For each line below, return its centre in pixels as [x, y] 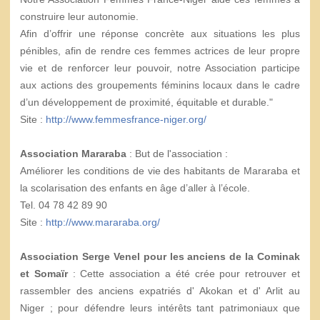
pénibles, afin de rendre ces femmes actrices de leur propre [160, 51]
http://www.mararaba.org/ [103, 222]
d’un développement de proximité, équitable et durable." [146, 102]
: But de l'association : [177, 154]
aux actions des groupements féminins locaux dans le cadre [160, 85]
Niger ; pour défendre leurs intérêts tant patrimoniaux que [160, 308]
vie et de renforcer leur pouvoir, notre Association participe [160, 68]
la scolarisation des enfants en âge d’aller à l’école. [135, 188]
